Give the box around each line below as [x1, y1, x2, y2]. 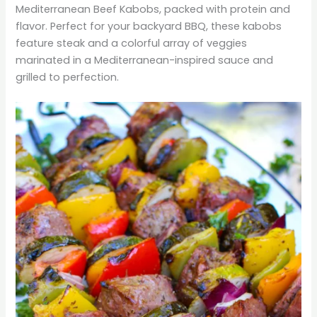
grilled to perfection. [16, 69, 120, 84]
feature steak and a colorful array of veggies [16, 35, 248, 50]
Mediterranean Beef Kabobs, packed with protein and [16, 1, 291, 16]
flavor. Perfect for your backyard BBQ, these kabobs [16, 18, 282, 33]
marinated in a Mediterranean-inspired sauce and [16, 52, 274, 67]
